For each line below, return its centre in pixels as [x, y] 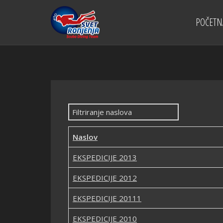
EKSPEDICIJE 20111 [107, 198]
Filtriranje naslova [99, 110]
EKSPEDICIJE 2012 [105, 178]
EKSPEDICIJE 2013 [105, 157]
